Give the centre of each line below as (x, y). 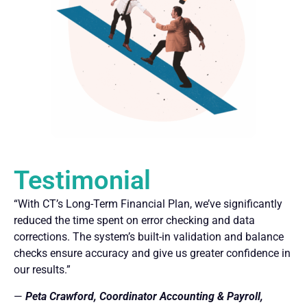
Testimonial (82, 181)
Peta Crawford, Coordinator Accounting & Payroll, (144, 296)
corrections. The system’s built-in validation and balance (149, 237)
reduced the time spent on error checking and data (134, 221)
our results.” (42, 270)
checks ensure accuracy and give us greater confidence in (152, 254)
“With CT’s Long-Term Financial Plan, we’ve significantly (148, 204)
